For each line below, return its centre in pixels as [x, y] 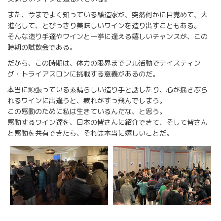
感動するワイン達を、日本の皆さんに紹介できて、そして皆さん [108, 122]
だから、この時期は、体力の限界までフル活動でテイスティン [104, 63]
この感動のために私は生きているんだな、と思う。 [87, 111]
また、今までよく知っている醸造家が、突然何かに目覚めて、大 [108, 15]
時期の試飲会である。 [42, 47]
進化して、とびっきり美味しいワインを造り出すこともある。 [104, 26]
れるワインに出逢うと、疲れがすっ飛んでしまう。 [87, 101]
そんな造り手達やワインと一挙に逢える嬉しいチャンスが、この [108, 37]
